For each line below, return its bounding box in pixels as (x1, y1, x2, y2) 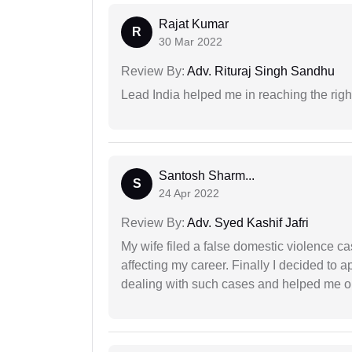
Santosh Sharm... (159, 169, 255, 183)
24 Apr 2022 (159, 187, 219, 200)
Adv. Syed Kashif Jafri (185, 216, 309, 230)
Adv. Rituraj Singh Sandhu (185, 64, 335, 79)
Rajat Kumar (159, 17, 229, 31)
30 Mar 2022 (159, 35, 222, 49)
